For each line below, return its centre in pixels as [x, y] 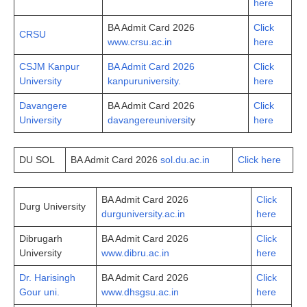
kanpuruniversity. [144, 81]
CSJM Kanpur [49, 66]
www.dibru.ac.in [135, 253]
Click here [259, 159]
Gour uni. [39, 292]
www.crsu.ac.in [140, 41]
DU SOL [37, 159]
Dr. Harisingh [47, 277]
